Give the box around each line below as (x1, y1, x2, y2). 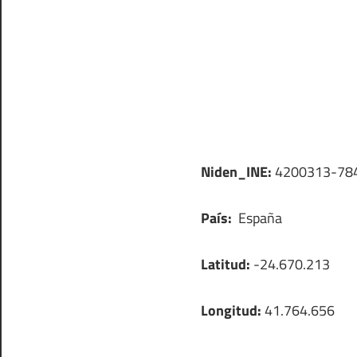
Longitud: (201, 299, 261, 321)
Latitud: (201, 253, 250, 275)
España (235, 206, 282, 229)
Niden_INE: (201, 160, 272, 182)
